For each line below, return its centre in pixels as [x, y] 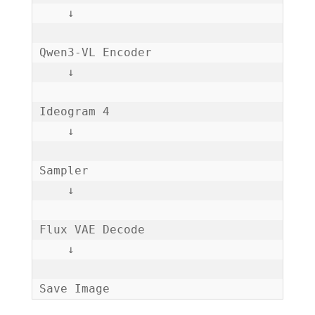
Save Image [74, 289]
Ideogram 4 [74, 112]
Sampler [64, 171]
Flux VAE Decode [92, 230]
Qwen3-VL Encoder [95, 53]
